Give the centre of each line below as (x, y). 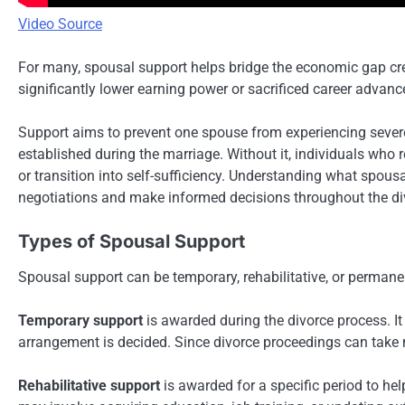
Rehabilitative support (89, 385)
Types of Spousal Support (132, 241)
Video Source (60, 24)
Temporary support (80, 320)
